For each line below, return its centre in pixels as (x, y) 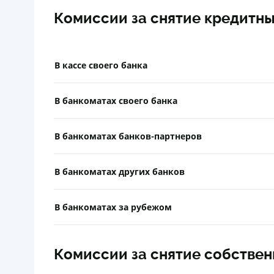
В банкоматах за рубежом (113, 207)
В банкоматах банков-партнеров (128, 136)
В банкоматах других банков (120, 171)
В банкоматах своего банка (116, 100)
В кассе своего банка (101, 65)
